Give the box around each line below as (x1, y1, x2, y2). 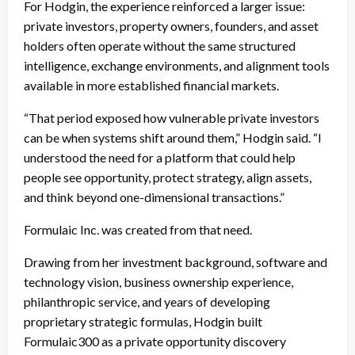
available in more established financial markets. (24, 77, 279, 93)
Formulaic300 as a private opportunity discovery (24, 333, 286, 349)
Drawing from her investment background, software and (24, 254, 327, 269)
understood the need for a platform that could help (24, 149, 296, 165)
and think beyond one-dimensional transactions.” (24, 189, 287, 204)
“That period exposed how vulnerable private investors (24, 109, 319, 125)
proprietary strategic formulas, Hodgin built (24, 313, 262, 329)
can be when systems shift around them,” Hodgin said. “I (24, 129, 322, 145)
